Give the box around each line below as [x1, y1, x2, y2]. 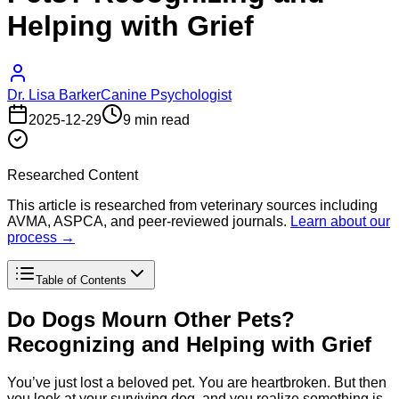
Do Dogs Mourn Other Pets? [7, 306, 295, 331]
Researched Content [7, 167, 138, 183]
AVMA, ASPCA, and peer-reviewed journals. [7, 213, 287, 229]
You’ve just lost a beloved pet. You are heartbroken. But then [7, 374, 387, 390]
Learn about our [290, 213, 390, 229]
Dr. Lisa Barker [7, 86, 101, 102]
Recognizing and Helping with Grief [7, 331, 371, 356]
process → [7, 229, 75, 245]
